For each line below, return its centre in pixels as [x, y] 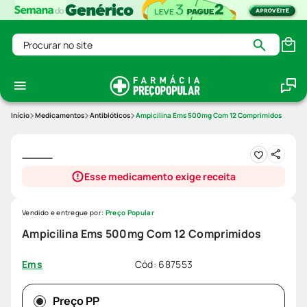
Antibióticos [110, 115]
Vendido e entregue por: [64, 213]
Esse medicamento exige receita [160, 177]
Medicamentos [60, 115]
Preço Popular [130, 213]
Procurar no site [52, 39]
